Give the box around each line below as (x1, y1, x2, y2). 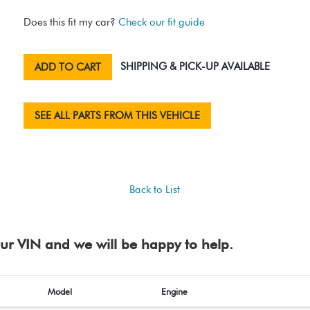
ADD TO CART (35, 61, 101, 74)
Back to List (129, 183, 181, 197)
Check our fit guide (118, 16, 205, 29)
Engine (161, 286, 188, 298)
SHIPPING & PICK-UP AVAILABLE (120, 60, 270, 73)
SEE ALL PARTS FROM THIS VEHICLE (35, 109, 200, 122)
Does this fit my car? (24, 16, 118, 29)
